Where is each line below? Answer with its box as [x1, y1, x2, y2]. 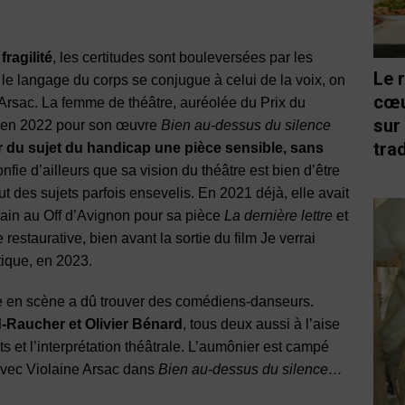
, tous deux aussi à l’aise [183, 316, 340, 332]
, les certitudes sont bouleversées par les [52, 49, 313, 65]
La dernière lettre [224, 207, 333, 223]
